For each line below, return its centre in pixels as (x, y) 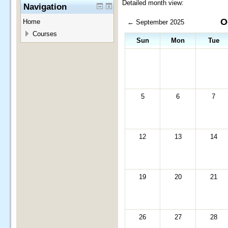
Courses (45, 34)
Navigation (45, 7)
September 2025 (160, 22)
